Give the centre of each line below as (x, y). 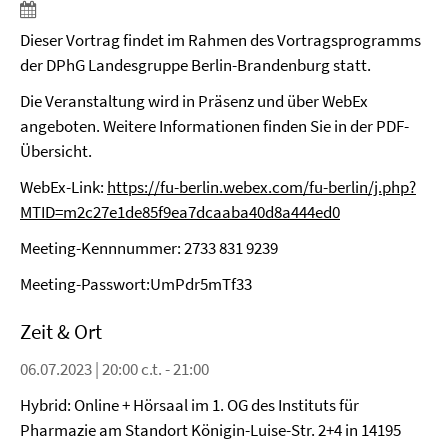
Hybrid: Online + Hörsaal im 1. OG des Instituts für (189, 405)
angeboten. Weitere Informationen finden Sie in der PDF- (214, 126)
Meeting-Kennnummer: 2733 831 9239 (149, 248)
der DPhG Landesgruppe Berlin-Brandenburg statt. (195, 65)
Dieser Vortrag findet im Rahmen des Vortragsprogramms (220, 40)
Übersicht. (56, 151)
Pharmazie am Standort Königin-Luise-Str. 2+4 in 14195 (210, 430)
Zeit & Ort (61, 331)
